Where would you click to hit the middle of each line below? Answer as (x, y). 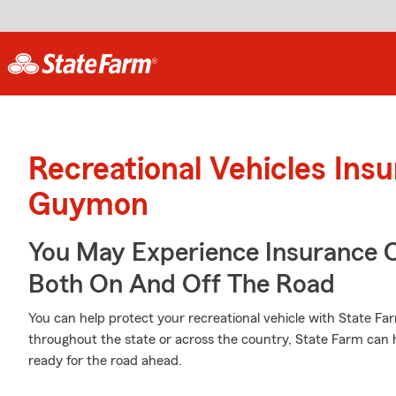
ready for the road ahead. (105, 361)
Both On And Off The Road (182, 285)
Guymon (88, 205)
